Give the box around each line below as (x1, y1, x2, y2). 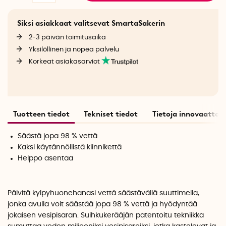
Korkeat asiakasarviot (28, 58, 101, 66)
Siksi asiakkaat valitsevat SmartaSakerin (17, 18, 165, 28)
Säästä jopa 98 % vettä (18, 132, 98, 140)
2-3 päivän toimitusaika (28, 34, 106, 41)
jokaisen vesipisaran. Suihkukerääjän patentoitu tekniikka (8, 212, 204, 219)
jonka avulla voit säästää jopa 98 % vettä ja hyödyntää (8, 201, 197, 208)
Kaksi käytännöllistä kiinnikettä (18, 143, 122, 151)
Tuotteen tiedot (13, 109, 70, 119)
